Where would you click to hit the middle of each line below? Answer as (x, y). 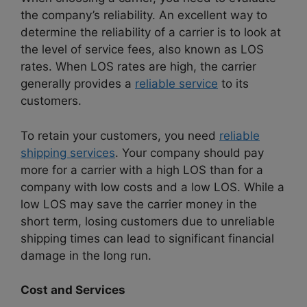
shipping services (68, 152)
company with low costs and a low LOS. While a (152, 187)
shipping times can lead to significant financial (147, 238)
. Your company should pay (189, 152)
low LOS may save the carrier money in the (139, 204)
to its (233, 84)
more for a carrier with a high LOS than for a (142, 170)
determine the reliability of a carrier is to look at (151, 33)
